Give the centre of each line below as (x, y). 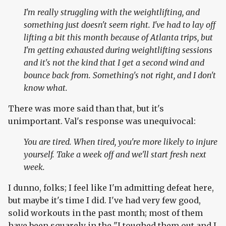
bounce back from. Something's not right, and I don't (120, 75)
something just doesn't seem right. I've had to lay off (120, 25)
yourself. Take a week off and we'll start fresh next (115, 155)
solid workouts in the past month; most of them (105, 213)
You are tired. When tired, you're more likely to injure (121, 142)
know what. (46, 88)
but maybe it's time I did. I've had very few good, (104, 201)
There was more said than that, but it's (86, 109)
